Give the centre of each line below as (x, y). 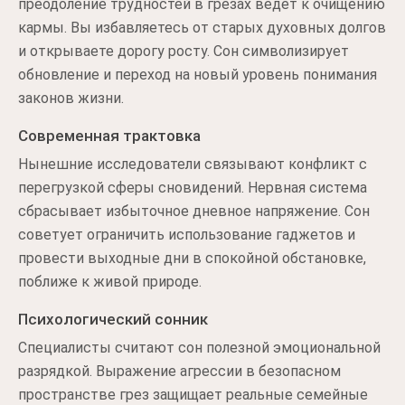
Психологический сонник (113, 319)
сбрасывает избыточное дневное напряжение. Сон (194, 211)
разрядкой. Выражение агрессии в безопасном (179, 371)
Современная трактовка (109, 136)
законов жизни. (71, 98)
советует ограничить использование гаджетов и (187, 235)
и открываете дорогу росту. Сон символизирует (184, 51)
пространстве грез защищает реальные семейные (193, 395)
